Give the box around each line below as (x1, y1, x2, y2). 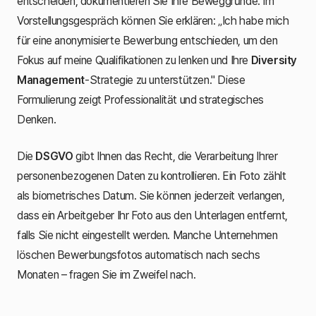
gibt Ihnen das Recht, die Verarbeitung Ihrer (73, 149, 278, 163)
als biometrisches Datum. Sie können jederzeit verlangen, (17, 188, 285, 202)
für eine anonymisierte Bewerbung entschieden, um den (17, 33, 278, 47)
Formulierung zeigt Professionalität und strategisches (17, 92, 264, 107)
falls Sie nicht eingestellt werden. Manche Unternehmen (17, 228, 278, 242)
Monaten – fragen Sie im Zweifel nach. (17, 267, 196, 281)
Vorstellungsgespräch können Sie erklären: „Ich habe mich (17, 13, 289, 28)
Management (17, 73, 85, 87)
